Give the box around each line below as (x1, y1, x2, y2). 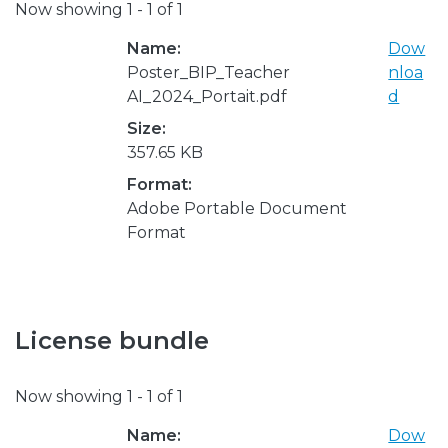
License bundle (15, 325, 209, 355)
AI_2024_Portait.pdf (127, 86, 287, 106)
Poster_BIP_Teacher (127, 62, 290, 82)
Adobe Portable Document (127, 198, 347, 218)
